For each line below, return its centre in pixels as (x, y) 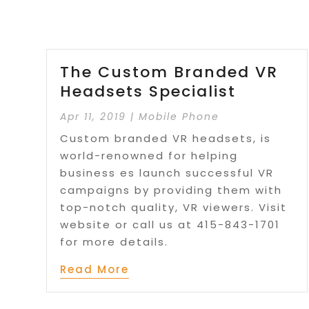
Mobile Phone (179, 117)
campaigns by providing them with (171, 190)
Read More (95, 270)
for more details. (114, 242)
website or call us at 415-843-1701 (170, 225)
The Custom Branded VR (169, 72)
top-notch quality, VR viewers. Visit (174, 208)
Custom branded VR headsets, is (166, 139)
